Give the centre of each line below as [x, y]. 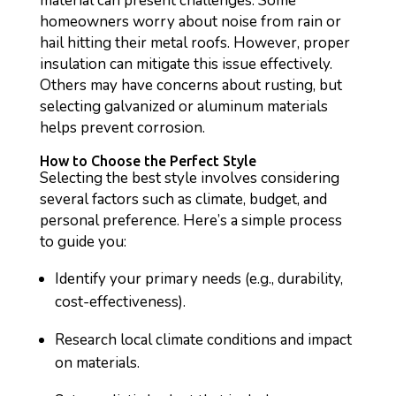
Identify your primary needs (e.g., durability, [198, 279]
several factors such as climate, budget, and [183, 199]
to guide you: [83, 242]
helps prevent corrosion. [122, 128]
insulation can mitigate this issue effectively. [186, 64]
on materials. [97, 363]
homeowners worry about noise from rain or [190, 22]
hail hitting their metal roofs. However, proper [194, 43]
